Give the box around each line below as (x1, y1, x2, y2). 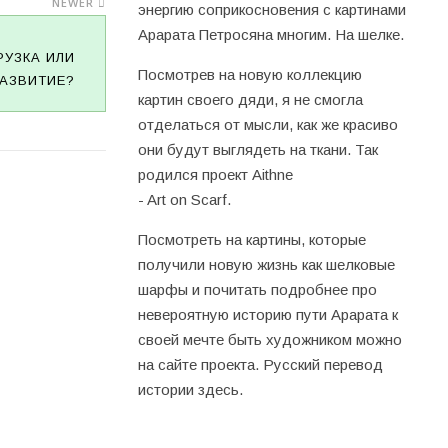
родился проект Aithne (138, 166, 293, 183)
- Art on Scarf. (138, 191, 231, 208)
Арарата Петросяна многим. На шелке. (138, 26, 404, 43)
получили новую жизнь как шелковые (138, 256, 395, 273)
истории (138, 381, 198, 398)
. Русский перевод (255, 356, 383, 373)
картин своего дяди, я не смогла (138, 91, 363, 108)
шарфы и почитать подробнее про (138, 281, 377, 298)
